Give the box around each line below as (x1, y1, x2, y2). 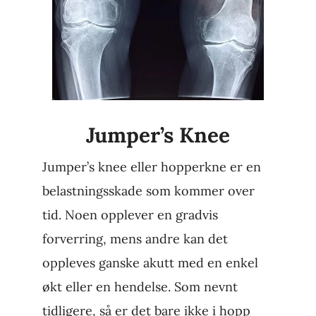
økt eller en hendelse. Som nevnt (42, 279, 238, 296)
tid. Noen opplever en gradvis (42, 207, 218, 224)
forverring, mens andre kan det (42, 231, 228, 248)
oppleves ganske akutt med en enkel (42, 255, 258, 272)
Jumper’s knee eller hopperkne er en (42, 159, 261, 176)
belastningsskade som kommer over (42, 183, 255, 200)
